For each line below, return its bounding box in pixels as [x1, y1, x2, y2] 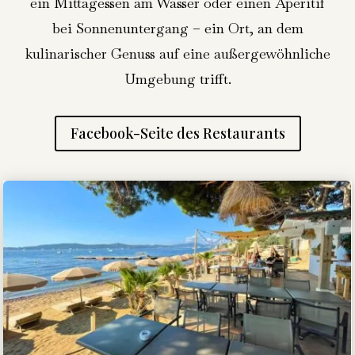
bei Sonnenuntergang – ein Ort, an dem [52, 19, 303, 38]
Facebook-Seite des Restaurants [70, 124, 285, 143]
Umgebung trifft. [124, 70, 231, 89]
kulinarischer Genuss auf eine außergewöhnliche [25, 44, 330, 63]
